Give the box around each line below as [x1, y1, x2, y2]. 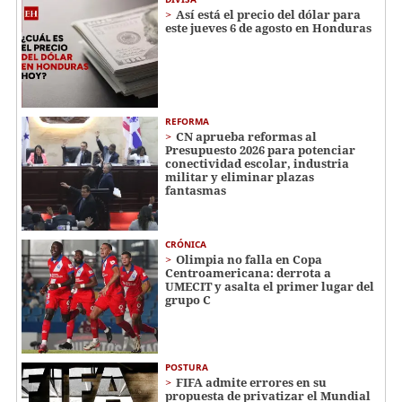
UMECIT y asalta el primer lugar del [165, 277, 374, 294]
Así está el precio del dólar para [176, 5, 361, 22]
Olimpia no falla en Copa [176, 250, 322, 267]
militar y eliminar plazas [165, 169, 314, 186]
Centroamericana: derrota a [165, 264, 331, 281]
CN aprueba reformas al [176, 128, 317, 145]
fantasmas [165, 182, 226, 199]
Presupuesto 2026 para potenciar [165, 142, 355, 159]
